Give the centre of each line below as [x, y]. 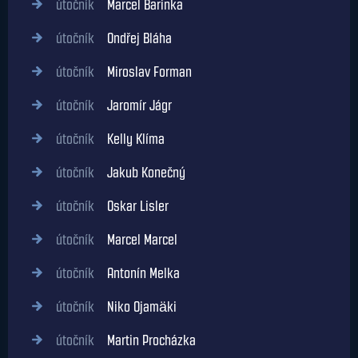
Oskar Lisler [131, 206]
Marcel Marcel [136, 240]
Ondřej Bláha [133, 38]
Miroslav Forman [143, 72]
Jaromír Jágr [133, 105]
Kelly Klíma [129, 139]
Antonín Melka [137, 273]
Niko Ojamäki [135, 307]
